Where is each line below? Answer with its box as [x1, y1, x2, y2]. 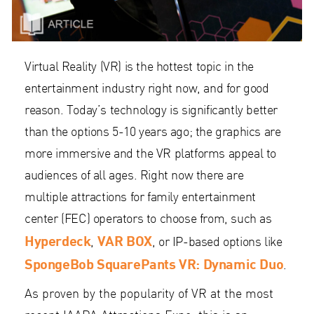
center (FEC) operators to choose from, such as [25, 214, 272, 226]
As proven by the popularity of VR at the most [25, 289, 273, 301]
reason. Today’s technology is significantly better [25, 105, 278, 118]
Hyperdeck [25, 232, 91, 250]
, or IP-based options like [151, 237, 282, 250]
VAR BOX [97, 232, 152, 250]
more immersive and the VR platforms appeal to [25, 149, 277, 161]
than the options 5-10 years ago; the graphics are [25, 127, 281, 139]
